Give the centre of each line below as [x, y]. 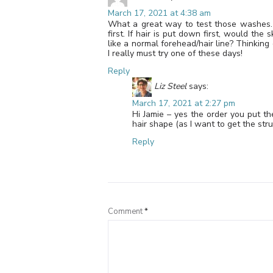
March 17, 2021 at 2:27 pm [184, 103]
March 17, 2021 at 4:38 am [159, 13]
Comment [126, 211]
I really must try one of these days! [175, 53]
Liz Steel [170, 87]
